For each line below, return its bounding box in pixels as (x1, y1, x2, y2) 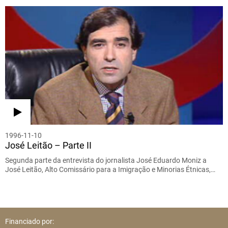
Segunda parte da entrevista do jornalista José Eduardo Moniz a (5, 156, 207, 165)
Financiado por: (5, 217, 54, 226)
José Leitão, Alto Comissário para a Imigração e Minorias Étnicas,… (5, 165, 215, 174)
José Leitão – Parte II (5, 140, 92, 151)
